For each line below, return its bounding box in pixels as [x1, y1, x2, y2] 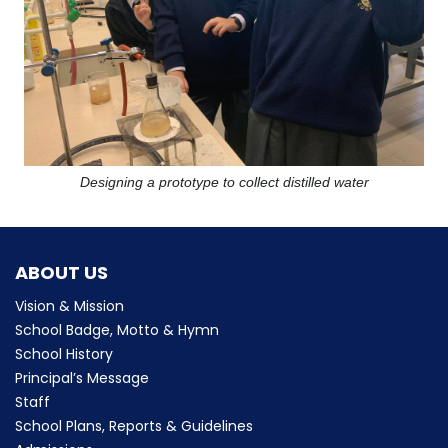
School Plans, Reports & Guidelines [15, 416, 253, 436]
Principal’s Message [15, 368, 149, 388]
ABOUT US [15, 260, 108, 285]
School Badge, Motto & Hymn [15, 320, 219, 340]
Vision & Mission [15, 296, 124, 316]
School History [15, 344, 113, 364]
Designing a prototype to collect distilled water [79, 174, 369, 190]
